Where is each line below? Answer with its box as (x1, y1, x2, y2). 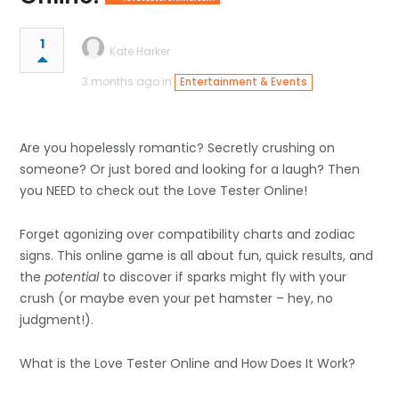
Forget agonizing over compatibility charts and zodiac (20, 224, 356, 243)
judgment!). (20, 310, 94, 329)
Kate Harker (110, 43, 171, 59)
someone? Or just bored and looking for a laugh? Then (20, 159, 361, 178)
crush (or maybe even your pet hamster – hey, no (20, 289, 334, 307)
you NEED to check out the (20, 181, 189, 199)
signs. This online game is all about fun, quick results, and (20, 246, 374, 265)
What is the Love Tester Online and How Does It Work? (20, 354, 356, 372)
